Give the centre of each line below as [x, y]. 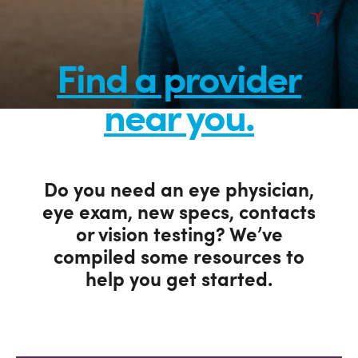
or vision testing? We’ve [179, 237]
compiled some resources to [179, 259]
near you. [179, 121]
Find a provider [179, 83]
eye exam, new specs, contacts [179, 214]
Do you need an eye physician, [179, 192]
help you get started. [179, 281]
